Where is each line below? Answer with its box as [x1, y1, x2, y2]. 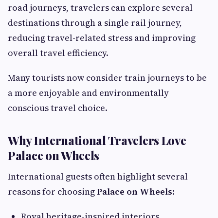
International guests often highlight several [8, 170, 188, 183]
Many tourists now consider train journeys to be [8, 72, 207, 84]
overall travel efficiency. [8, 47, 109, 59]
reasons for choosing [8, 185, 97, 198]
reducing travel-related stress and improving [8, 32, 196, 44]
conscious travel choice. [8, 102, 108, 114]
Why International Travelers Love [8, 132, 186, 148]
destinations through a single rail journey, [8, 17, 182, 29]
